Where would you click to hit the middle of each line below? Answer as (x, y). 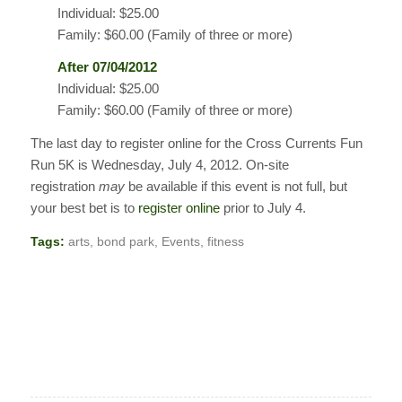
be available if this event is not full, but (236, 187)
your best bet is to (84, 208)
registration (64, 187)
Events (180, 241)
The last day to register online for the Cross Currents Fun (196, 144)
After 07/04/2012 (107, 67)
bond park (125, 241)
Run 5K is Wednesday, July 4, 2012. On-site (159, 165)
